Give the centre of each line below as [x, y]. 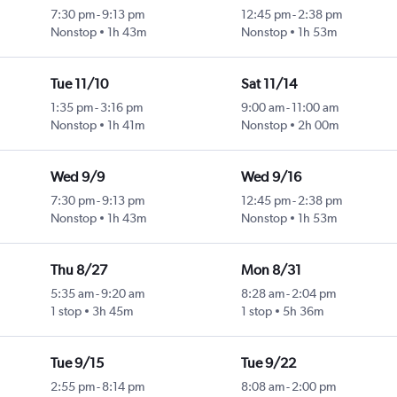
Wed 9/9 [77, 177]
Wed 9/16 [271, 177]
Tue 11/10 [79, 84]
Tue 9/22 [268, 363]
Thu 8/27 [78, 270]
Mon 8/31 [271, 270]
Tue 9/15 [77, 363]
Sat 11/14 [269, 84]
